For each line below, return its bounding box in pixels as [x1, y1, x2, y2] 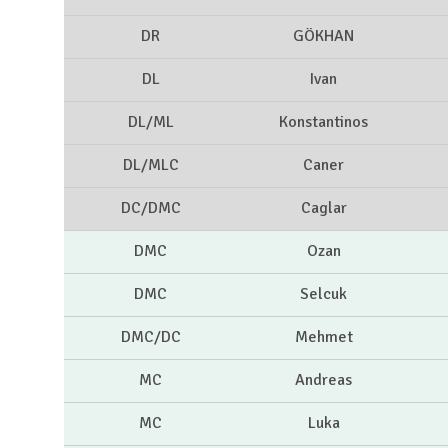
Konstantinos [279, 112, 368, 133]
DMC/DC [120, 327, 181, 348]
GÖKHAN [293, 26, 354, 47]
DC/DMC [120, 198, 181, 219]
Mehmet [294, 327, 353, 348]
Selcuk [300, 284, 347, 305]
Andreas [295, 370, 352, 391]
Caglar [300, 198, 347, 219]
